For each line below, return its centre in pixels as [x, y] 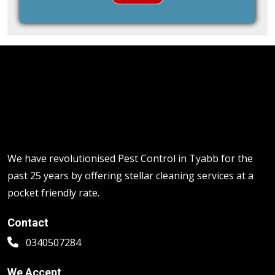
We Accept [34, 235]
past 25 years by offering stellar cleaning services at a [130, 138]
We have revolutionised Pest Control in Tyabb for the [130, 121]
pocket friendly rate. [53, 156]
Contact [28, 185]
